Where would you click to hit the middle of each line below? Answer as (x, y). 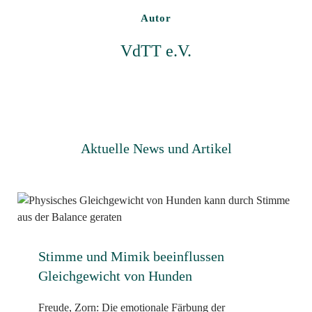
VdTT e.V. (156, 50)
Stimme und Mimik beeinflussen (131, 256)
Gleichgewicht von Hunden (115, 275)
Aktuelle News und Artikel (156, 148)
